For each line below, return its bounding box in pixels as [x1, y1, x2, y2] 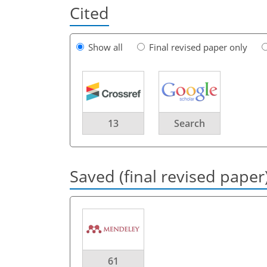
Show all [88, 41, 123, 53]
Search [174, 116, 205, 130]
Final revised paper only [149, 41, 247, 53]
